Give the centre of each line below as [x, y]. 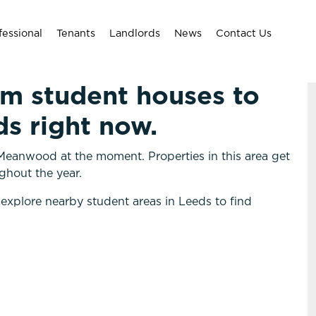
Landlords [135, 34]
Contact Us [244, 34]
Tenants [76, 34]
